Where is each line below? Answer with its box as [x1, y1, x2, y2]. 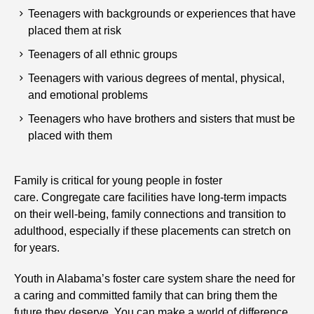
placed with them [28, 129, 113, 142]
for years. [14, 241, 60, 254]
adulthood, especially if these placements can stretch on [14, 224, 292, 237]
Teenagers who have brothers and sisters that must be [28, 112, 296, 125]
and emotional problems [28, 88, 149, 101]
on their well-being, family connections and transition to [14, 207, 287, 220]
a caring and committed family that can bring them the [14, 289, 278, 301]
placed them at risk [28, 24, 122, 36]
